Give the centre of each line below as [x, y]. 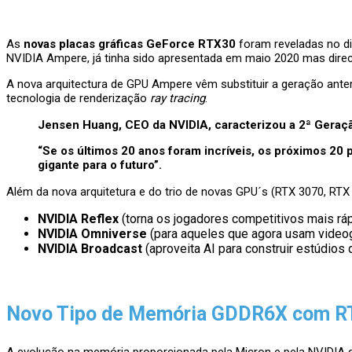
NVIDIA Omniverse [92, 234]
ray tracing [178, 99]
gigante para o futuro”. [100, 165]
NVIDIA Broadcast [90, 249]
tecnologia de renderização [78, 99]
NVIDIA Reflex [78, 219]
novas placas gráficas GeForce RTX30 [130, 44]
